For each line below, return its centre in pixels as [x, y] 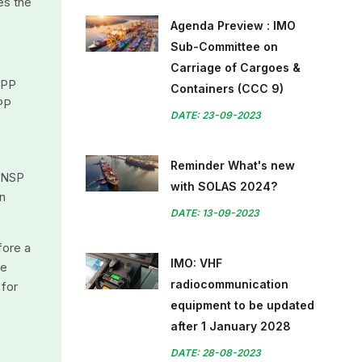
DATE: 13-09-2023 [215, 213]
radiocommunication [229, 284]
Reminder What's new [233, 165]
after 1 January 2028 [231, 326]
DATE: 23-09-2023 [216, 115]
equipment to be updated [242, 305]
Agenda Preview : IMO [233, 25]
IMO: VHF [196, 263]
